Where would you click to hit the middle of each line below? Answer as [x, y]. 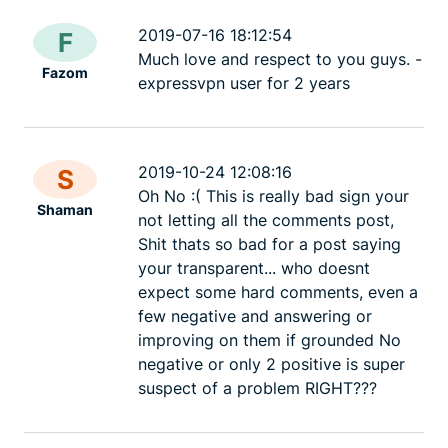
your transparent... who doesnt [254, 268]
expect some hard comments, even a [278, 292]
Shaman [65, 210]
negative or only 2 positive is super [271, 364]
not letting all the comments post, [266, 220]
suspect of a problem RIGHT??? [257, 388]
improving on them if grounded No [269, 340]
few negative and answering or [255, 316]
